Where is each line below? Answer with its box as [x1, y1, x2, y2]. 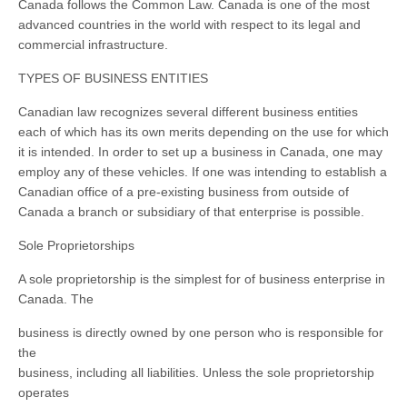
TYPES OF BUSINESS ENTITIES [18, 71, 208, 85]
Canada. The [18, 292, 94, 306]
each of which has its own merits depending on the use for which [18, 124, 389, 139]
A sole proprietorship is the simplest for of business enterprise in [18, 272, 389, 286]
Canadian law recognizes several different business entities [18, 104, 358, 119]
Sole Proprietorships [18, 238, 134, 253]
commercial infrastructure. [18, 37, 168, 52]
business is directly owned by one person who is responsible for [18, 325, 383, 340]
